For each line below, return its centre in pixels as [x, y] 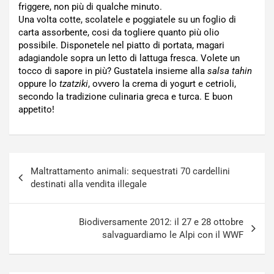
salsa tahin [230, 71]
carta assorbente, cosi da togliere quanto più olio [119, 32]
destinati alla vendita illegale [89, 184]
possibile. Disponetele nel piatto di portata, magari [121, 45]
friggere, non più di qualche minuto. [90, 7]
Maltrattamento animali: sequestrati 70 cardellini [130, 171]
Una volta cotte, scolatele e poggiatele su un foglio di [127, 20]
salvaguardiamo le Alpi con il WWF [173, 235]
